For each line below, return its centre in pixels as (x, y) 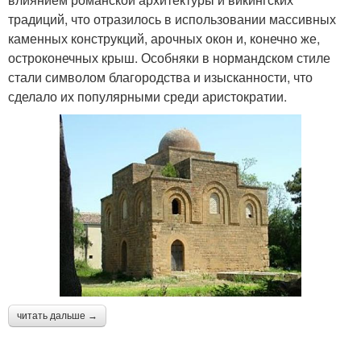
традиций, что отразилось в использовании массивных (172, 19)
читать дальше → (57, 315)
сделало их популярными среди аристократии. (147, 96)
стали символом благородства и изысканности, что (160, 77)
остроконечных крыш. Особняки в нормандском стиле (169, 58)
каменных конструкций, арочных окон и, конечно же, (164, 38)
